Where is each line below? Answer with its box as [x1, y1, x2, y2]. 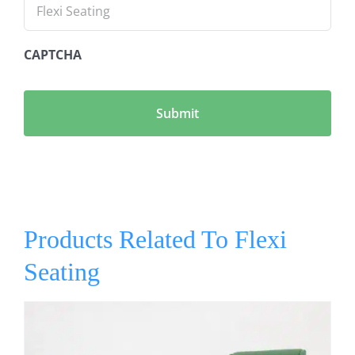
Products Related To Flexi [24, 225, 287, 254]
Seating [24, 258, 100, 287]
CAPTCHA [24, 46, 82, 64]
